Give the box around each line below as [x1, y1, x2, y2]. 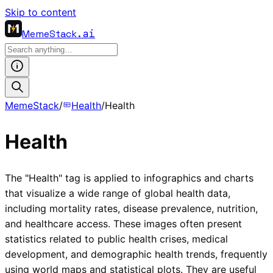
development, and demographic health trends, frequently [5, 247, 268, 260]
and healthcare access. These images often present [5, 217, 242, 230]
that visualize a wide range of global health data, [5, 186, 230, 199]
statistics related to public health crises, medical [5, 232, 228, 245]
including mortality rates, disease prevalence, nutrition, [5, 202, 258, 214]
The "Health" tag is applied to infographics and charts [5, 171, 253, 184]
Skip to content [5, 6, 76, 18]
